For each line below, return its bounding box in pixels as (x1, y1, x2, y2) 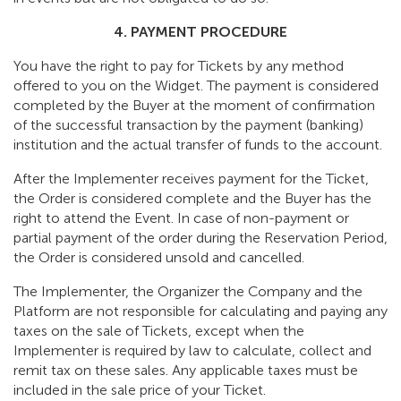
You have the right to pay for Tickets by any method (13, 57, 344, 75)
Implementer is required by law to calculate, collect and (13, 342, 371, 360)
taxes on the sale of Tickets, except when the (13, 322, 304, 340)
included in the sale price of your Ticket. (13, 381, 266, 399)
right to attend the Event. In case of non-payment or (13, 209, 349, 227)
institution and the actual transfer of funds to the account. (13, 136, 382, 154)
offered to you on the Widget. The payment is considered (13, 77, 379, 95)
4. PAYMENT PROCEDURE (114, 23, 287, 41)
